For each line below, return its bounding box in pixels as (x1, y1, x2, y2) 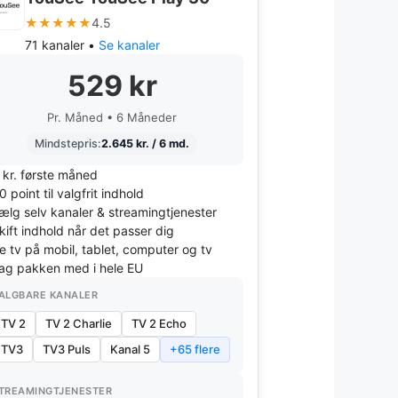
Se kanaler (99, 37, 160, 52)
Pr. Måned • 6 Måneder (47, 110, 177, 124)
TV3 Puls (43, 342, 91, 356)
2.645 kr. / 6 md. (101, 137, 189, 150)
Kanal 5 (110, 342, 150, 356)
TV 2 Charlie (45, 316, 112, 330)
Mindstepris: (35, 137, 101, 150)
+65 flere (170, 342, 220, 356)
